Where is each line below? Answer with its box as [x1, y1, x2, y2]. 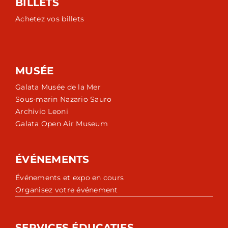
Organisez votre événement [15, 185, 118, 194]
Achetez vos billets [15, 14, 84, 23]
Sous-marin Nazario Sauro [15, 94, 112, 104]
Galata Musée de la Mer [15, 82, 101, 92]
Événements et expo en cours [15, 173, 124, 182]
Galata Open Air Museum [15, 119, 108, 128]
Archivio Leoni [15, 106, 68, 116]
